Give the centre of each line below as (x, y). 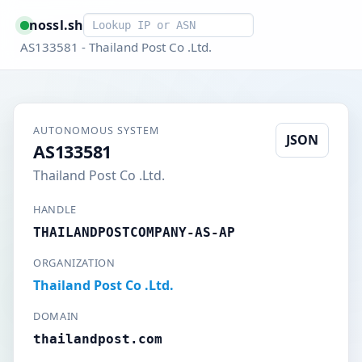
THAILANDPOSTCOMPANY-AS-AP (134, 232)
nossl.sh (56, 25)
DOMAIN (56, 316)
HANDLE (55, 209)
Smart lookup (124, 22)
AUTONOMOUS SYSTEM (96, 130)
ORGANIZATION (74, 263)
